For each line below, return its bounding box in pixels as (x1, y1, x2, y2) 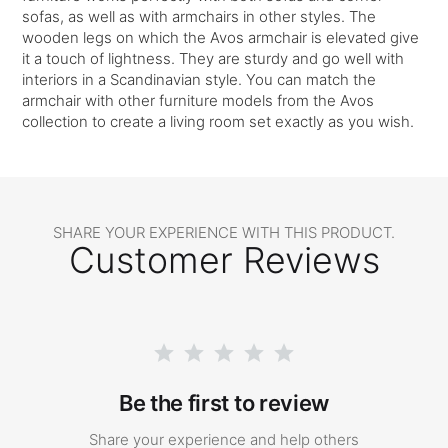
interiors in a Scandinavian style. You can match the (22, 70, 377, 90)
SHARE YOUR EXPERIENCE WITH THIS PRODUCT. (53, 223, 395, 243)
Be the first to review (119, 389, 329, 416)
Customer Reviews (68, 238, 380, 283)
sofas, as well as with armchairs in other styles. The (22, 7, 377, 27)
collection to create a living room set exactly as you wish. (22, 112, 415, 132)
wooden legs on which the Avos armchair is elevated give (22, 28, 420, 48)
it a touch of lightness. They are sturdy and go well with (22, 49, 405, 69)
